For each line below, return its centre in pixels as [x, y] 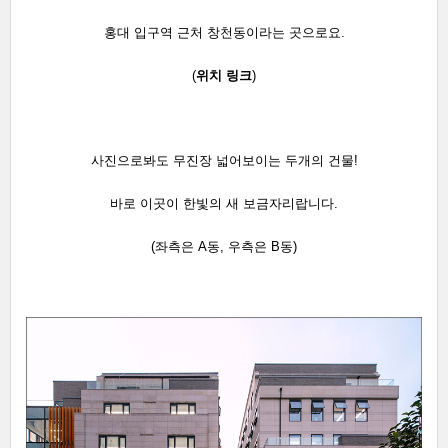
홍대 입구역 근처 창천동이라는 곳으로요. [224, 33]
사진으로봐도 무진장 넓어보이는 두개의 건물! [224, 161]
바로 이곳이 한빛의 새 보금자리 [202, 204]
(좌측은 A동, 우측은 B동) [224, 247]
